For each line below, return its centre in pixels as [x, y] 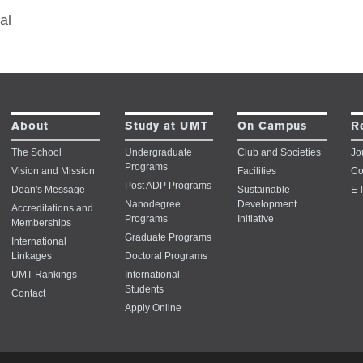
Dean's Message [49, 190]
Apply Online [153, 308]
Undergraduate [158, 153]
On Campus [273, 127]
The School [37, 153]
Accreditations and [53, 209]
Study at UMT [166, 127]
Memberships [42, 223]
